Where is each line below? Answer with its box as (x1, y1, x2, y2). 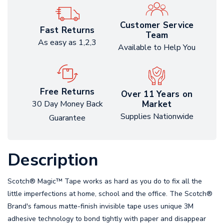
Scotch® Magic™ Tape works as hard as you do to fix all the (7, 176, 202, 186)
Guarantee (49, 112, 85, 124)
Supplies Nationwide (120, 110, 193, 122)
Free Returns (39, 86, 95, 98)
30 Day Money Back (31, 98, 103, 110)
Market (141, 98, 172, 110)
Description (7, 148, 98, 172)
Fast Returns (39, 24, 95, 36)
